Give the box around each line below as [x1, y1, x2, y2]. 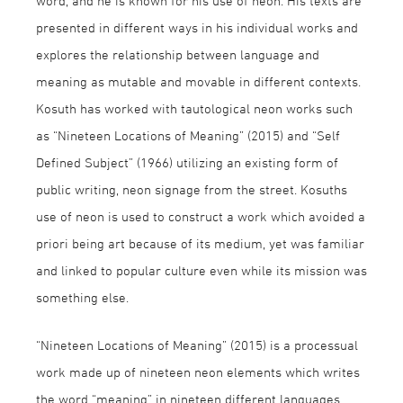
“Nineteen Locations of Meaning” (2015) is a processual [36, 336, 358, 353]
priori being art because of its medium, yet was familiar [36, 236, 364, 251]
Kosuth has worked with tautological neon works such [36, 101, 353, 116]
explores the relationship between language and [36, 47, 319, 62]
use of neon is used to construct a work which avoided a [36, 209, 365, 224]
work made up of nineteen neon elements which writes [36, 363, 360, 380]
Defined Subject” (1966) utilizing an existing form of [36, 155, 338, 170]
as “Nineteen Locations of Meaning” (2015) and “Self [36, 128, 340, 143]
